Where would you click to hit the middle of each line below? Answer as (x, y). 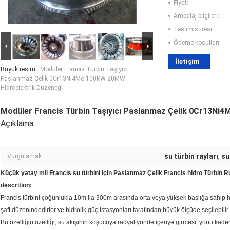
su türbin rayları (191, 156)
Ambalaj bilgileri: (196, 16)
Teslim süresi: (194, 30)
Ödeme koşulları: (197, 43)
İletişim (187, 62)
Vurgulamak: (25, 156)
